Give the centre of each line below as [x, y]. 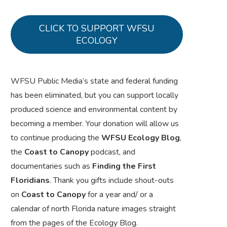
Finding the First [124, 166]
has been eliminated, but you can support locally [94, 96]
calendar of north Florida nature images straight [93, 209]
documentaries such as [51, 166]
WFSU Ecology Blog [140, 138]
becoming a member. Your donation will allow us [95, 124]
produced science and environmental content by [94, 110]
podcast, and [112, 152]
